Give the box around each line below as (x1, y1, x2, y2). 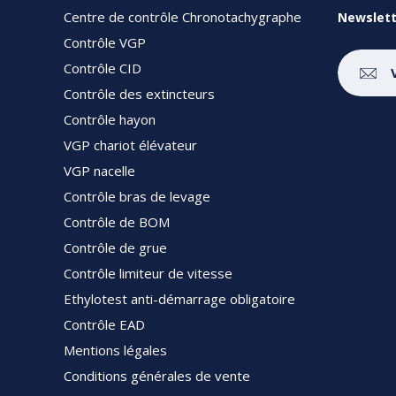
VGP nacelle (64, 162, 135, 180)
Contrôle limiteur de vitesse (64, 264, 232, 283)
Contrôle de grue (64, 239, 167, 257)
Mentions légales (64, 341, 167, 360)
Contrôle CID (64, 59, 141, 78)
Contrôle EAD (64, 316, 145, 334)
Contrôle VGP (64, 34, 146, 52)
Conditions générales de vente (64, 367, 250, 385)
